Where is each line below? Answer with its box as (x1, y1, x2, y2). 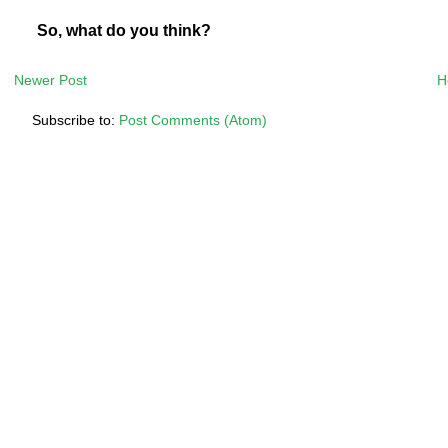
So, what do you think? (36, 21, 211, 39)
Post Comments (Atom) (118, 112, 267, 129)
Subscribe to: (31, 112, 119, 129)
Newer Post (14, 72, 88, 89)
